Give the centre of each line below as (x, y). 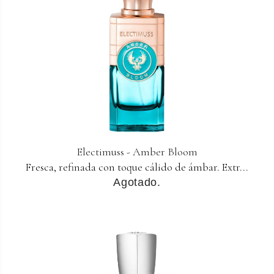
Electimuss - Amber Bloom (137, 152)
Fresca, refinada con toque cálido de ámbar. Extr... (137, 167)
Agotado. (137, 183)
